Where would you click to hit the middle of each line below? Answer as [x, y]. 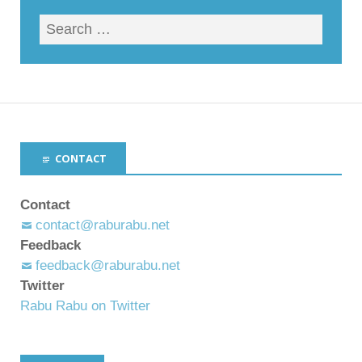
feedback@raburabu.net [108, 266]
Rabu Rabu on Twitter [85, 306]
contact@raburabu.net [103, 225]
